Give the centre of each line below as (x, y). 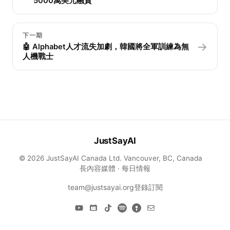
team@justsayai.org (101, 187)
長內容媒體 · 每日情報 (115, 168)
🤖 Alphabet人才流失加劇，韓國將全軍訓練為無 (106, 46)
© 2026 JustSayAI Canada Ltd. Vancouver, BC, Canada (111, 158)
